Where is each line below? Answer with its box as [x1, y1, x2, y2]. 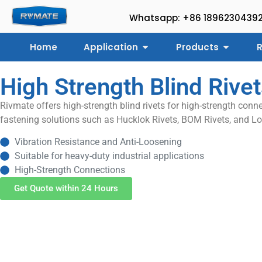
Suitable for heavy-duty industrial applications [15, 150, 204, 162]
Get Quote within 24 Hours [14, 183, 118, 194]
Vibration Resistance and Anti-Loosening [15, 136, 182, 148]
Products [175, 40, 219, 53]
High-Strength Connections [15, 164, 125, 176]
